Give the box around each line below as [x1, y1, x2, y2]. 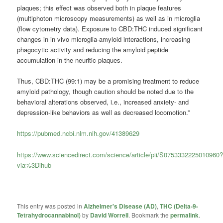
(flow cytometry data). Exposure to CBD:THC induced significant [17, 24, 203, 34]
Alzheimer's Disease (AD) [84, 201, 157, 211]
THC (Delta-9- [160, 201, 199, 211]
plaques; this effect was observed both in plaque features [17, 3, 182, 13]
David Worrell [90, 210, 129, 220]
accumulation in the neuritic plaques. [17, 55, 123, 65]
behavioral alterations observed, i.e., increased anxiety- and [17, 97, 189, 107]
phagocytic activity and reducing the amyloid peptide [17, 45, 169, 55]
